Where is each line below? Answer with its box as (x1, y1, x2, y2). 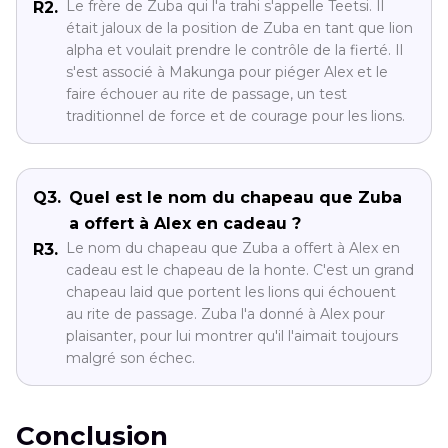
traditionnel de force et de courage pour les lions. (66, 107, 405, 126)
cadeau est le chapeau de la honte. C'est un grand (66, 261, 414, 280)
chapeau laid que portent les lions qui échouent (66, 283, 396, 302)
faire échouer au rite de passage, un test (66, 85, 347, 104)
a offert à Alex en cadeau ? (69, 214, 301, 234)
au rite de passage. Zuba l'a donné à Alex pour (66, 305, 385, 324)
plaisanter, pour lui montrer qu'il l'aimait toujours (66, 327, 398, 346)
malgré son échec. (66, 349, 195, 368)
